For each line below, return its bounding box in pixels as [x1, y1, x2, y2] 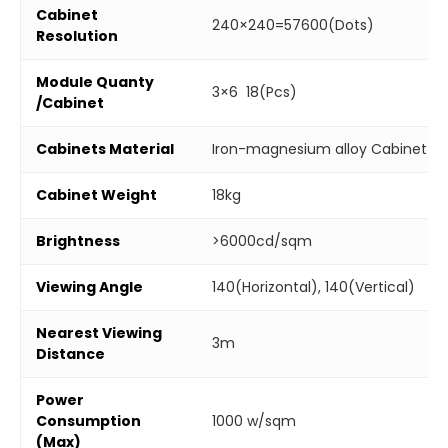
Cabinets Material [36, 138, 174, 159]
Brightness [36, 230, 120, 251]
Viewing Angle [36, 276, 143, 297]
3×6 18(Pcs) [212, 81, 297, 102]
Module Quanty [36, 71, 154, 92]
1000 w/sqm [212, 410, 296, 431]
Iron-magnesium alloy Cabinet [212, 138, 427, 159]
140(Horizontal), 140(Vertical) [212, 276, 415, 297]
